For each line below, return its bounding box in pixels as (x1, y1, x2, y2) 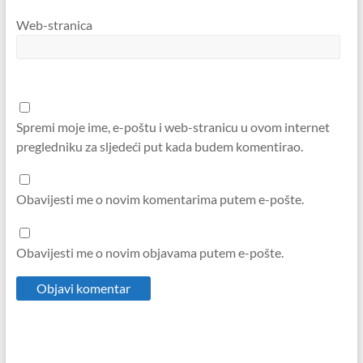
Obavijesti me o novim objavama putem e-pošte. (15, 244, 284, 260)
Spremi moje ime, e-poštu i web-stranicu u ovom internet (15, 118, 330, 135)
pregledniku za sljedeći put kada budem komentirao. (15, 138, 303, 154)
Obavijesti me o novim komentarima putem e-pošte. (15, 191, 304, 207)
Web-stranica (15, 16, 92, 32)
